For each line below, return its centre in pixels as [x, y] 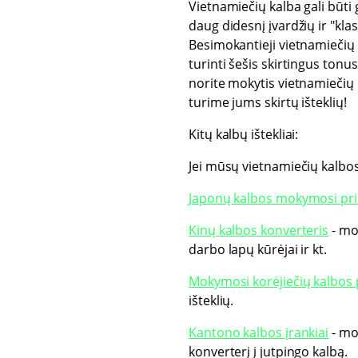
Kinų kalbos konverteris [259, 230]
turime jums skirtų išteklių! [268, 102]
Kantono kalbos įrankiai [259, 332]
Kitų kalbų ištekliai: [244, 134]
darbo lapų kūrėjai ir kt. [258, 249]
